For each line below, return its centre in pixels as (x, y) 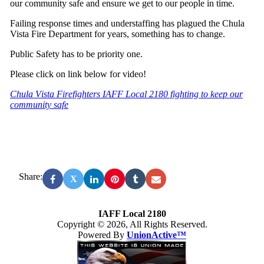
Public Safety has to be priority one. (76, 54)
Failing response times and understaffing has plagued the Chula (127, 23)
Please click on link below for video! (78, 74)
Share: (31, 176)
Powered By (102, 235)
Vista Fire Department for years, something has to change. (118, 34)
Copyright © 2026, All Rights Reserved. (132, 224)
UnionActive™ (156, 235)
